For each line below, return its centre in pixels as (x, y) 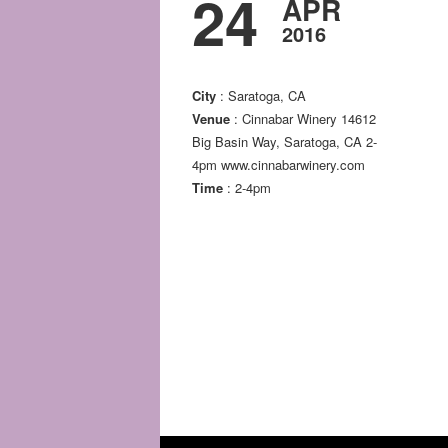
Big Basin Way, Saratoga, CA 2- (284, 142)
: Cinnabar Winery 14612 (303, 119)
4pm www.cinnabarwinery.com (278, 165)
